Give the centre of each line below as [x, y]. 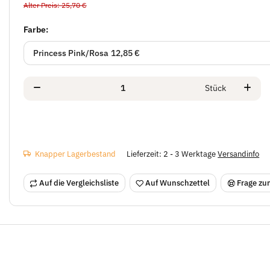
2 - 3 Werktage [191, 154]
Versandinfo [239, 154]
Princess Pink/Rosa [71, 53]
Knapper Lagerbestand [76, 154]
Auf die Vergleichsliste [79, 183]
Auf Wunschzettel [178, 183]
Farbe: [36, 30]
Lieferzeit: [145, 154]
